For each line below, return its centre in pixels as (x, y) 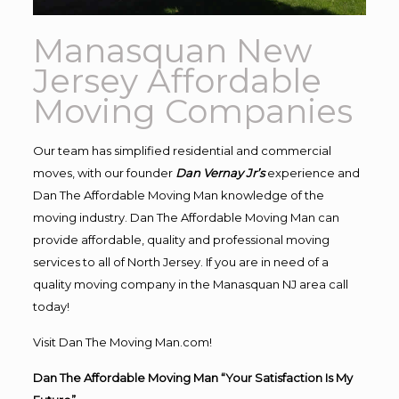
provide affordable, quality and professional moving (181, 239)
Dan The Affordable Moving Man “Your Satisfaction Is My (192, 377)
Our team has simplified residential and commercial (182, 150)
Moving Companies (192, 110)
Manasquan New (172, 50)
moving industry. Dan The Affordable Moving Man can (186, 217)
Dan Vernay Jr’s (220, 172)
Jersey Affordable (177, 80)
